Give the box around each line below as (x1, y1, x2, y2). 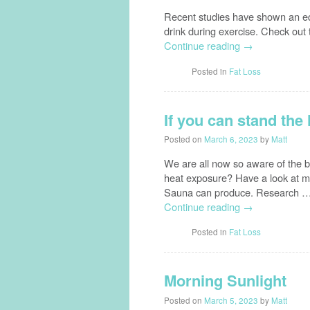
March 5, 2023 (204, 294, 258, 306)
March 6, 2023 (204, 134, 258, 145)
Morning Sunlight (164, 269, 286, 292)
